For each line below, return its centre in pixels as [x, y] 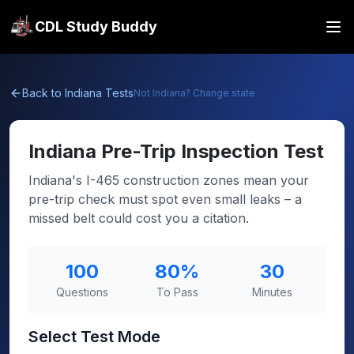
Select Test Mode [94, 337]
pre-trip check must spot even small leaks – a [165, 199]
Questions [82, 292]
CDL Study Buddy [96, 26]
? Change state [220, 93]
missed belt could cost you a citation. [139, 218]
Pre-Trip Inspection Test [213, 151]
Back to [43, 93]
